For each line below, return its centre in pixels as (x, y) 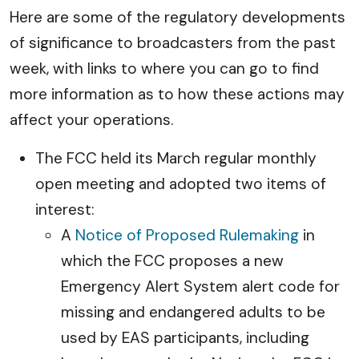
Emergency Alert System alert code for (200, 286)
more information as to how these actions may (177, 94)
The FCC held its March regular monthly (176, 158)
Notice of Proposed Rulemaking (187, 235)
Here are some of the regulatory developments (177, 17)
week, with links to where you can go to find (164, 69)
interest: (65, 210)
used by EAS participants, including (185, 338)
